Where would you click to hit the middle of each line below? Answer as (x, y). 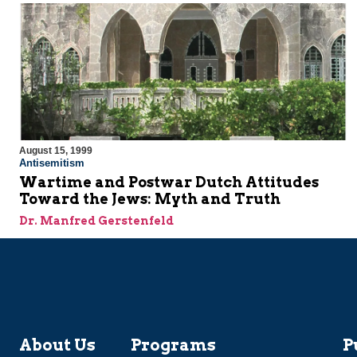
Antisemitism (52, 163)
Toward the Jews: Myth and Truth (150, 199)
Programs (173, 345)
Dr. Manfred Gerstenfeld (96, 221)
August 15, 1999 (56, 151)
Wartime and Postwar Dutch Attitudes (169, 182)
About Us (57, 345)
